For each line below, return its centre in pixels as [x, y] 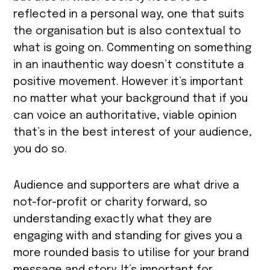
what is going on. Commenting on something [133, 49]
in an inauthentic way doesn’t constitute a [129, 65]
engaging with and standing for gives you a [128, 237]
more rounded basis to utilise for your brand [131, 253]
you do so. [42, 150]
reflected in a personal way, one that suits [129, 15]
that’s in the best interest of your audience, [133, 133]
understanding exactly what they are [113, 220]
